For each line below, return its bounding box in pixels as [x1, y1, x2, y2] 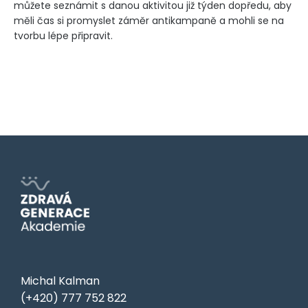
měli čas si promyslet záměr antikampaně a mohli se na [14, 14, 284, 27]
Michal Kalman [21, 273, 100, 289]
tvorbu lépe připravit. [14, 29, 113, 43]
